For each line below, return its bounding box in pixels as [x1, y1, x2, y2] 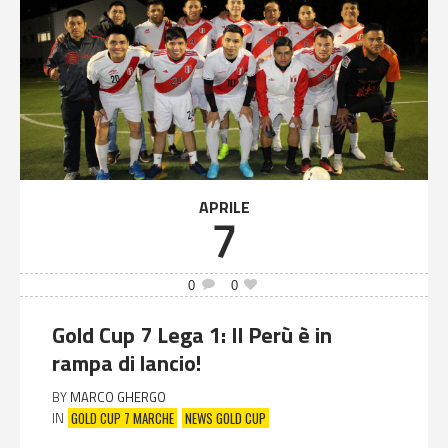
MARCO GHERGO [70, 387, 166, 408]
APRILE [198, 195, 250, 220]
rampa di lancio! [52, 346, 201, 381]
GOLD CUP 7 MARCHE [71, 407, 174, 428]
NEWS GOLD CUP [185, 407, 266, 428]
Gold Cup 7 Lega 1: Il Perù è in [52, 318, 332, 353]
